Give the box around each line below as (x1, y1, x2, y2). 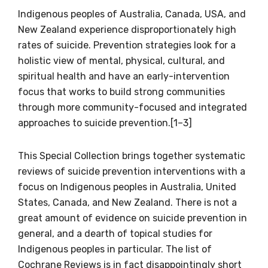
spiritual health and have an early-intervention (18, 70, 230, 82)
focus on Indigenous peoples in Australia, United (18, 181, 236, 193)
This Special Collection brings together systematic (18, 150, 245, 162)
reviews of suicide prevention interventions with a (18, 165, 245, 177)
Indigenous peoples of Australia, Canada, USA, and (18, 8, 246, 20)
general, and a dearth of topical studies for (18, 227, 212, 239)
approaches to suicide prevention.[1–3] (18, 117, 192, 129)
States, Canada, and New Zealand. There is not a (18, 196, 237, 208)
